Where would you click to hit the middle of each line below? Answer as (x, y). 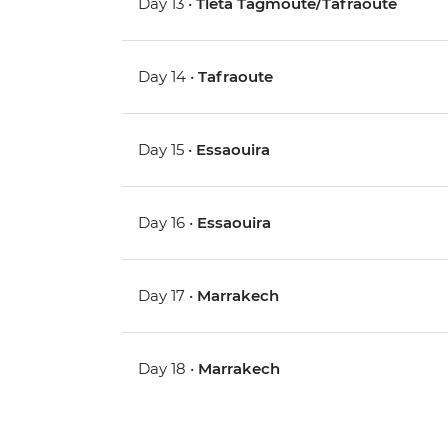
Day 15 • (167, 150)
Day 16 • (168, 223)
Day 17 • (168, 296)
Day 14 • (168, 77)
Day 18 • (168, 369)
